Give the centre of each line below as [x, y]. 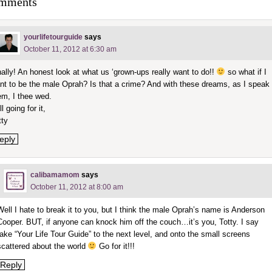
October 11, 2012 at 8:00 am [76, 187]
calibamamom [55, 175]
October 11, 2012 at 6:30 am [70, 49]
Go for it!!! [116, 246]
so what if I [246, 72]
